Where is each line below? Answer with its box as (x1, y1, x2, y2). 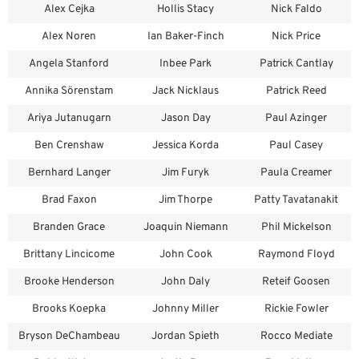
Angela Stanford (29, 57, 109, 71)
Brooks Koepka (32, 302, 106, 317)
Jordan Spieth (151, 329, 220, 344)
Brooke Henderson (23, 275, 115, 289)
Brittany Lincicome (23, 248, 115, 262)
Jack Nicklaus (152, 84, 219, 99)
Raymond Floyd (257, 248, 335, 262)
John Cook (159, 248, 212, 262)
